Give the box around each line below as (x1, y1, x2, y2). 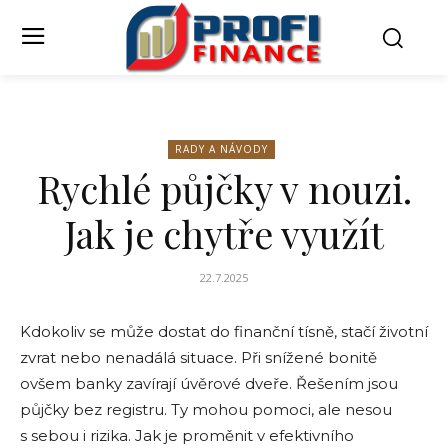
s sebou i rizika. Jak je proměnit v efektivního (20, 426, 354, 446)
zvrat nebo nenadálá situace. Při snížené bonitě (20, 348, 377, 368)
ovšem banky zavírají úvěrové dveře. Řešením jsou (20, 374, 398, 394)
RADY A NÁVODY (175, 142, 268, 157)
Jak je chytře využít (64, 208, 384, 260)
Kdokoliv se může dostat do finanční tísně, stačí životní (20, 322, 428, 342)
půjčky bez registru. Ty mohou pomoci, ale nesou (20, 400, 392, 420)
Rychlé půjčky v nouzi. (36, 163, 412, 215)
